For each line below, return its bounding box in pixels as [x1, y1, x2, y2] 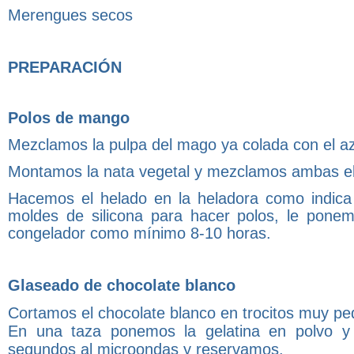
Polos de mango [8, 109, 130, 127]
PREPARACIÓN [8, 58, 122, 77]
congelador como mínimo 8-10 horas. [8, 224, 271, 243]
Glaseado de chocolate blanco [8, 277, 235, 295]
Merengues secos [8, 6, 133, 24]
